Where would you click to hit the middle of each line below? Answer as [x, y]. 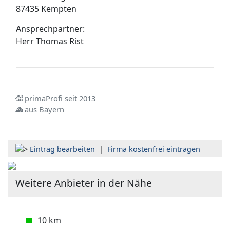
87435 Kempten [46, 9]
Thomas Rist [60, 41]
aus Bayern [44, 109]
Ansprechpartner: [50, 29]
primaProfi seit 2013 [59, 98]
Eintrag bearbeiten [62, 149]
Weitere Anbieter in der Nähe [84, 183]
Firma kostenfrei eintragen [154, 149]
